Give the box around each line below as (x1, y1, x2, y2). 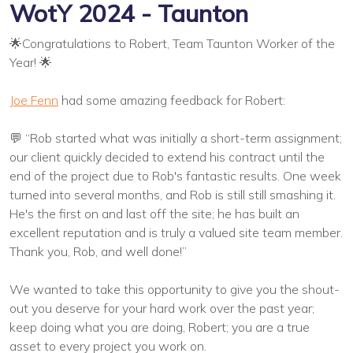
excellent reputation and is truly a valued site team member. (9, 224, 343, 240)
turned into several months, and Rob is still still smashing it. (9, 186, 336, 203)
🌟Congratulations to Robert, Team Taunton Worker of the (9, 35, 335, 51)
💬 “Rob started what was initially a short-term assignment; (9, 129, 342, 146)
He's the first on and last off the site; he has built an (9, 205, 299, 221)
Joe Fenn (9, 91, 58, 108)
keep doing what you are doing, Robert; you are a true (9, 318, 310, 335)
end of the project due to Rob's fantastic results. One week (9, 167, 341, 184)
